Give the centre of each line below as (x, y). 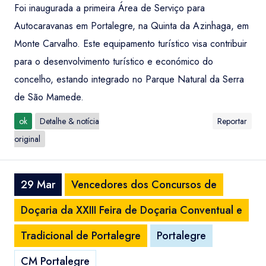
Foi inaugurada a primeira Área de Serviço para (110, 8)
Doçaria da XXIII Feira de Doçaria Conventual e (132, 210)
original (27, 139)
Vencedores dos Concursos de (144, 185)
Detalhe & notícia (69, 121)
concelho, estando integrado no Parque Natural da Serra (129, 79)
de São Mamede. (49, 97)
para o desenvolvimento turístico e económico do (114, 61)
